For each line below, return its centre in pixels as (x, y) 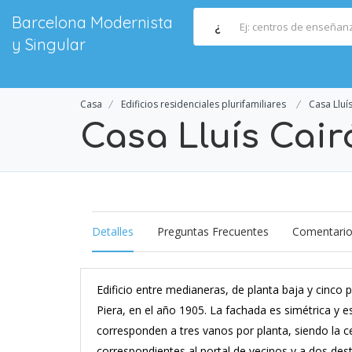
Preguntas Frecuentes (213, 231)
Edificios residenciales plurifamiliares (203, 104)
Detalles (113, 231)
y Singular (49, 44)
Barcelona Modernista (92, 22)
